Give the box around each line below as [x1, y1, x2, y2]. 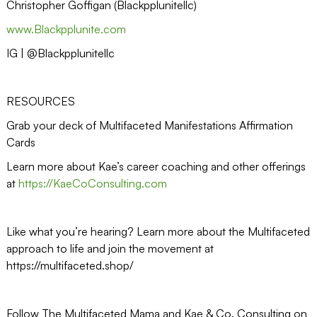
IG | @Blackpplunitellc [6, 45, 115, 60]
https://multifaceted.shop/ [6, 258, 134, 272]
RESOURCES [6, 93, 75, 108]
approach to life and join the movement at [6, 241, 214, 255]
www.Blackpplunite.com [6, 21, 126, 36]
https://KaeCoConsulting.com [18, 175, 167, 190]
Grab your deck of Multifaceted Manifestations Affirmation [6, 117, 293, 132]
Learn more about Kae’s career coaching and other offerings [6, 158, 306, 173]
